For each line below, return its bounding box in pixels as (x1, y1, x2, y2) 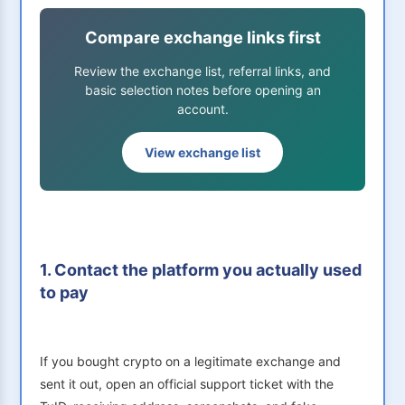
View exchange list (145, 145, 260, 161)
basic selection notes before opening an (84, 82, 321, 99)
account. (176, 101, 229, 118)
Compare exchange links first (84, 27, 321, 48)
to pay (40, 283, 89, 303)
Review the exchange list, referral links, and (74, 63, 331, 80)
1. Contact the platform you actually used (40, 260, 362, 280)
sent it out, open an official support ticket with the (40, 376, 334, 392)
